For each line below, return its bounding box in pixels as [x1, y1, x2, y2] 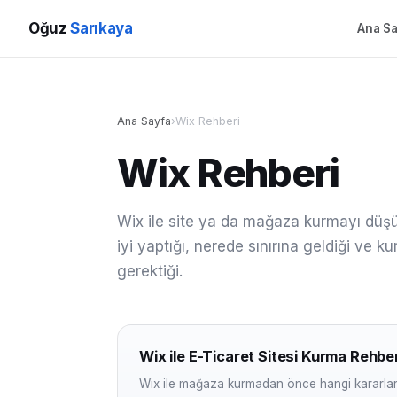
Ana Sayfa [117, 114, 171, 128]
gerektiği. [117, 262, 183, 280]
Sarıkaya [70, 19, 133, 37]
